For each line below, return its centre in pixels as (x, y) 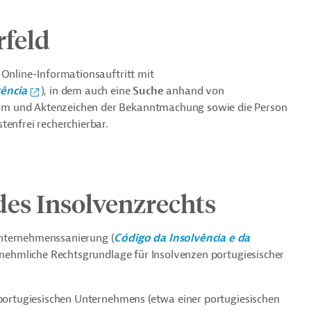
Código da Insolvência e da (182, 238)
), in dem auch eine (87, 91)
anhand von (194, 91)
